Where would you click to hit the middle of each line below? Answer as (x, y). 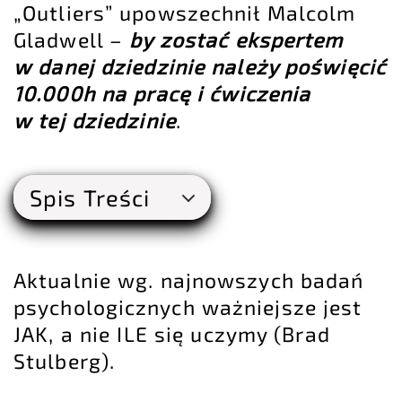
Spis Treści (90, 198)
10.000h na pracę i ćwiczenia (162, 94)
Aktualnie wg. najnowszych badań (189, 280)
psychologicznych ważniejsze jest (188, 307)
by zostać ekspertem (236, 40)
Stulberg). (64, 361)
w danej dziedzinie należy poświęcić (200, 67)
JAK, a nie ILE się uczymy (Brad (172, 334)
